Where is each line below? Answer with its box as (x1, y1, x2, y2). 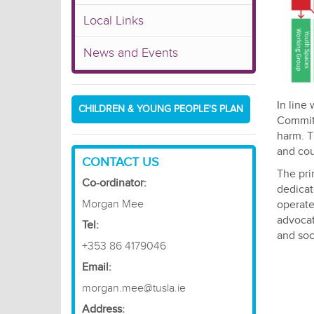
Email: (82, 260, 111, 274)
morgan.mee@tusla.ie (82, 281, 186, 295)
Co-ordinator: (82, 176, 146, 190)
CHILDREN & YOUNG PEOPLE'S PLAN (78, 103, 243, 115)
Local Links (83, 13, 144, 28)
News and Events (83, 45, 178, 60)
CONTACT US (82, 154, 159, 170)
